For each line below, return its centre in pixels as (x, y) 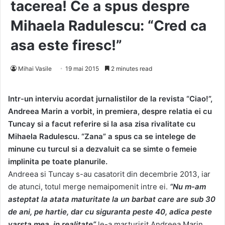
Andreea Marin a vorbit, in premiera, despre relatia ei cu (110, 111)
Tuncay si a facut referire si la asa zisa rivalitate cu (102, 124)
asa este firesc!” (66, 45)
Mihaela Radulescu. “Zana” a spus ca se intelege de (102, 137)
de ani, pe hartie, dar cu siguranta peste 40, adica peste (110, 212)
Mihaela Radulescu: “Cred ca (108, 26)
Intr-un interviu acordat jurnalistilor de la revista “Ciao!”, (110, 99)
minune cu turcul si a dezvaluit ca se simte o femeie (102, 149)
